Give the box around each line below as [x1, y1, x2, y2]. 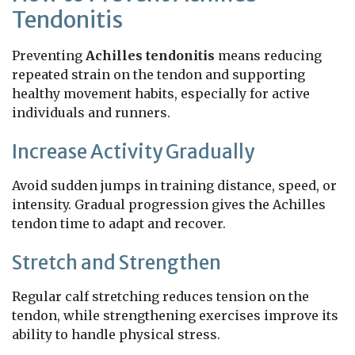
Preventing [12, 47, 86, 63]
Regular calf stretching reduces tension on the [12, 288, 309, 304]
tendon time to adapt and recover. [12, 215, 226, 231]
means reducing [215, 47, 322, 63]
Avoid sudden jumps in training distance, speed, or [12, 177, 337, 193]
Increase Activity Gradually [12, 139, 254, 164]
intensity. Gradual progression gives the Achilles [12, 196, 326, 212]
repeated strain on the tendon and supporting [12, 66, 305, 82]
